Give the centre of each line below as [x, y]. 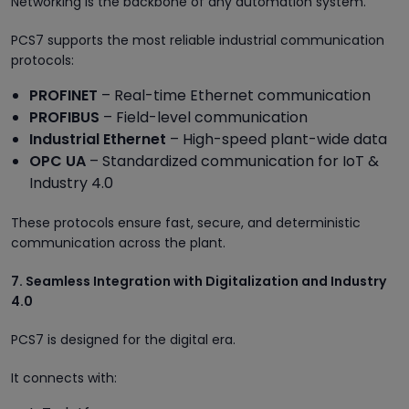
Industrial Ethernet [98, 139]
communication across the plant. [118, 242]
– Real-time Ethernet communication [234, 95]
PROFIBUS [64, 117]
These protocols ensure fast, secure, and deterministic [186, 222]
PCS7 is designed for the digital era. [123, 339]
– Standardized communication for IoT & [232, 161]
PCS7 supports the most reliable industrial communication [198, 40]
